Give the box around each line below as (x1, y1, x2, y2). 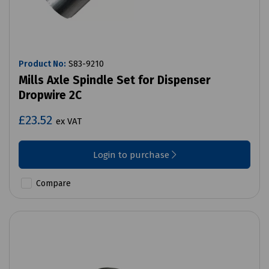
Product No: (19, 59, 66, 70)
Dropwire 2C (19, 88, 82, 103)
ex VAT (56, 116, 82, 127)
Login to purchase (92, 150, 172, 161)
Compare (34, 178, 71, 189)
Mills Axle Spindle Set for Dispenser (19, 73, 211, 88)
